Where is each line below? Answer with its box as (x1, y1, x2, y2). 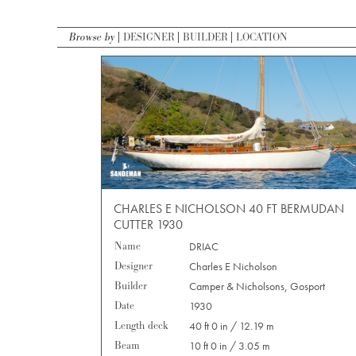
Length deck (114, 319, 168, 334)
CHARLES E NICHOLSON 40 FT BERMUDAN (114, 200, 344, 218)
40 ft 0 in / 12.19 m (189, 319, 274, 334)
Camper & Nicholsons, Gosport (189, 279, 325, 294)
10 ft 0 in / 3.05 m (189, 339, 270, 354)
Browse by (69, 30, 115, 44)
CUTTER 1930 (114, 216, 183, 234)
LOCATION (236, 30, 288, 44)
